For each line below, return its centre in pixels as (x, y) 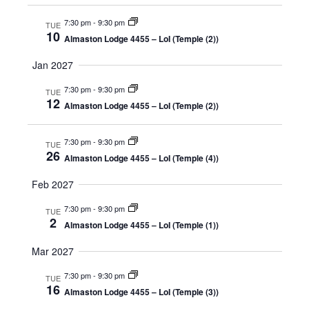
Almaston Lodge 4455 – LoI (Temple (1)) (141, 225)
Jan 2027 (53, 65)
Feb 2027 (53, 184)
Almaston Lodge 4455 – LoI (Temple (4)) (141, 158)
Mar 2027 (53, 251)
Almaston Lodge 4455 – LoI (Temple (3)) (141, 292)
